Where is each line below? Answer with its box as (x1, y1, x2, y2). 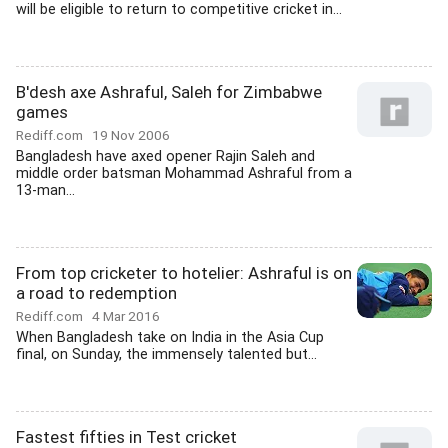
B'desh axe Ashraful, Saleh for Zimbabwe (16, 82, 322, 102)
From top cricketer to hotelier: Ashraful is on (16, 263, 352, 283)
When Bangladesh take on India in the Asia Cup (16, 329, 324, 346)
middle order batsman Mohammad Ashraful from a (16, 165, 352, 182)
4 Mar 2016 (92, 308, 160, 324)
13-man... (16, 182, 75, 199)
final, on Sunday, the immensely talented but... (16, 346, 317, 363)
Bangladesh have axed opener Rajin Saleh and (16, 148, 315, 165)
